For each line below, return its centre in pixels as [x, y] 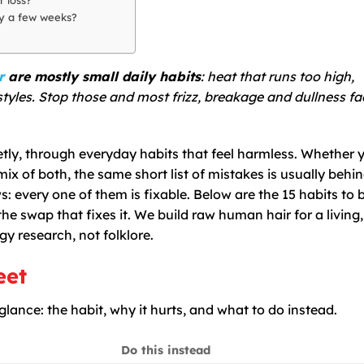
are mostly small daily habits [102, 76]
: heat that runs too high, [277, 76]
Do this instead [166, 350]
